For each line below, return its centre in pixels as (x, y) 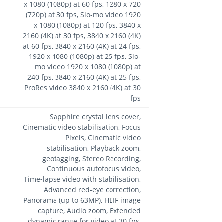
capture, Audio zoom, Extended (89, 210)
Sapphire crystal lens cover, (95, 116)
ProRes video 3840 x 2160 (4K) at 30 (83, 87)
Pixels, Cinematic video (103, 137)
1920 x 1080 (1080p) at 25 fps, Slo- (85, 56)
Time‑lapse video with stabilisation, (82, 179)
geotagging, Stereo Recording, (91, 158)
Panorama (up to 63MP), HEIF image (82, 200)
